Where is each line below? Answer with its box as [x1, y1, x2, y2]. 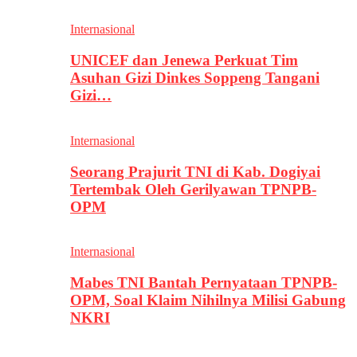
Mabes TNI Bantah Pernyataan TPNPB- [70, 274, 337, 292]
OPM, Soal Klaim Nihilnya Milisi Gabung [70, 292, 346, 309]
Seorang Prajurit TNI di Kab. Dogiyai [70, 163, 320, 180]
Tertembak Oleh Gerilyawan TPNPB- [70, 180, 316, 198]
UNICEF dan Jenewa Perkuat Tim [70, 52, 298, 69]
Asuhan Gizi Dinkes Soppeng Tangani [70, 69, 320, 87]
